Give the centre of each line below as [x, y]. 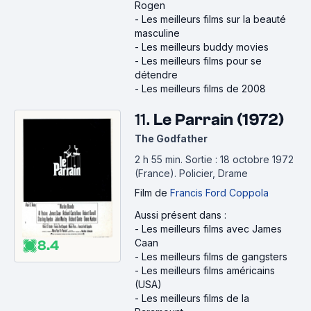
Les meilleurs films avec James [212, 229]
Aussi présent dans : [180, 215]
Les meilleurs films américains [208, 270]
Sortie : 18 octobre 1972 [239, 159]
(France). [157, 173]
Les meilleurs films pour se [202, 61]
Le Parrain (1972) [219, 120]
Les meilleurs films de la [195, 298]
